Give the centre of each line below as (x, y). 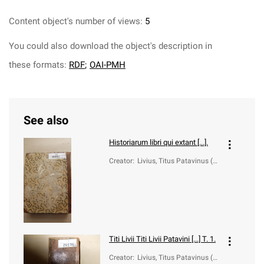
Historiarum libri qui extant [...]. (159, 142)
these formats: (39, 65)
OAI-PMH (108, 65)
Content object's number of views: (76, 21)
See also (46, 120)
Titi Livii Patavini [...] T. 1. (175, 239)
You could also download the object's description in (110, 46)
